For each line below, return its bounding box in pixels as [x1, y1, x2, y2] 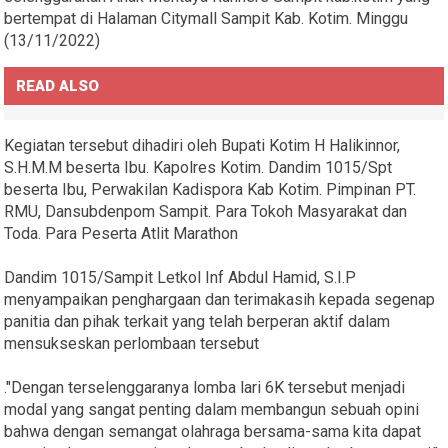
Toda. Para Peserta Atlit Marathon [4, 223, 239, 243]
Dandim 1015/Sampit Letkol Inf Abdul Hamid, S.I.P [4, 267, 357, 287]
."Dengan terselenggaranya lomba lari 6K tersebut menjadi [4, 377, 406, 397]
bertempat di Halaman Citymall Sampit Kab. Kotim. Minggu [4, 8, 409, 28]
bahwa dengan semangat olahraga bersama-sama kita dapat [4, 421, 422, 441]
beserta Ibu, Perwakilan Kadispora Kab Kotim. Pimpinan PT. [4, 179, 417, 199]
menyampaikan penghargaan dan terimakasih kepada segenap [4, 289, 436, 309]
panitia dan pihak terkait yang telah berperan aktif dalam [4, 311, 391, 331]
